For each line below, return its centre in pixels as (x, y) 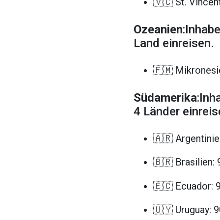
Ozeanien (158, 29)
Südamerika (165, 97)
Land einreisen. (174, 43)
